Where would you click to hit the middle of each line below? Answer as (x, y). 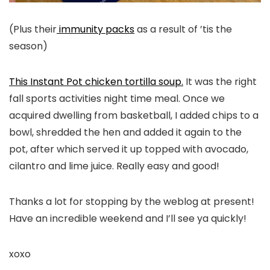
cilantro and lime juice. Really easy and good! (114, 166)
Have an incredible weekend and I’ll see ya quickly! (128, 218)
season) (28, 46)
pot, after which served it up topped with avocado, (129, 149)
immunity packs (96, 29)
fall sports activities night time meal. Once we (117, 98)
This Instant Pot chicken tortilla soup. (96, 81)
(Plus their (33, 29)
